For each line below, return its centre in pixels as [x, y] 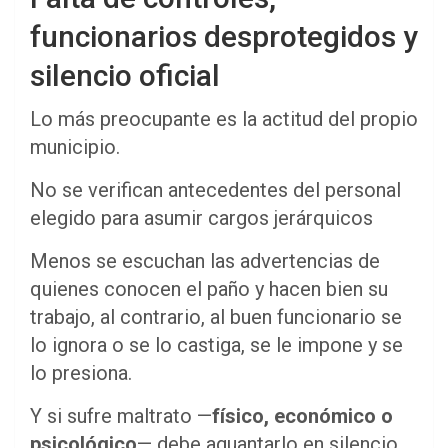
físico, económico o [302, 415]
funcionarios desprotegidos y [224, 36]
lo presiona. [81, 372]
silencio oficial [125, 75]
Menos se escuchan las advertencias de [205, 260]
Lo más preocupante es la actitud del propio [224, 118]
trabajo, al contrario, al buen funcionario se [216, 316]
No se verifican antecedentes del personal [215, 189]
